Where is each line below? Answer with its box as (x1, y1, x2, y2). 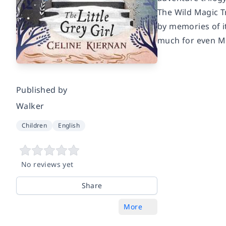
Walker (16, 100, 44, 111)
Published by (16, 84, 68, 95)
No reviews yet (21, 159, 74, 169)
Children (22, 121, 47, 130)
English (58, 121, 80, 130)
